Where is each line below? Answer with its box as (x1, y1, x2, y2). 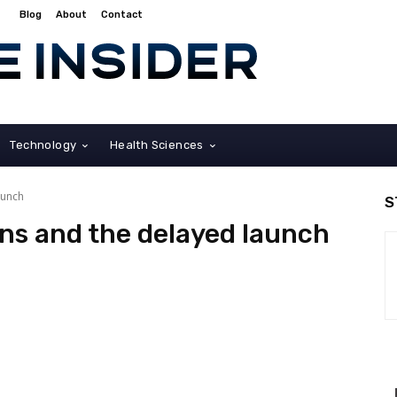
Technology (10, 137, 77, 152)
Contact (101, 8, 143, 20)
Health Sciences (109, 137, 204, 152)
